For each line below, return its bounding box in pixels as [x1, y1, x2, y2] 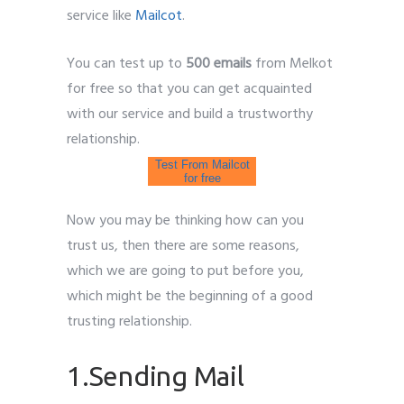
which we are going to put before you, [67, 259, 304, 283]
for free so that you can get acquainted [67, 77, 312, 101]
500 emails [186, 51, 252, 76]
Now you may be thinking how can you [67, 208, 304, 233]
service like [67, 4, 135, 28]
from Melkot [252, 51, 333, 76]
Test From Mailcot [154, 157, 250, 171]
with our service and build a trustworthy [67, 102, 313, 126]
